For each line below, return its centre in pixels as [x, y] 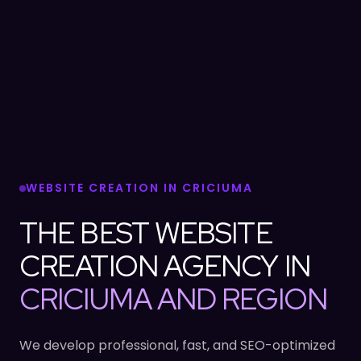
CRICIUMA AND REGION [173, 299]
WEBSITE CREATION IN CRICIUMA [139, 188]
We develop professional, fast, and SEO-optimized [177, 345]
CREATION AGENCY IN [165, 266]
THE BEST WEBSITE [146, 232]
